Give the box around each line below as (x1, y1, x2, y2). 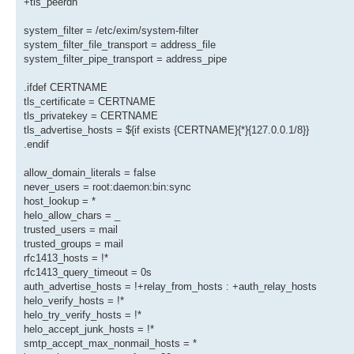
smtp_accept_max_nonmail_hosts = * (24, 337, 197, 350)
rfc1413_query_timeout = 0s (24, 266, 152, 279)
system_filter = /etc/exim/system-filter (24, 24, 198, 37)
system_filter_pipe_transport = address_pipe (24, 53, 227, 66)
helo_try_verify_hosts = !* (24, 309, 141, 322)
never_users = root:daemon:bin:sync (24, 181, 191, 194)
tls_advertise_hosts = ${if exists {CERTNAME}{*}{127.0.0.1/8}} (24, 124, 309, 137)
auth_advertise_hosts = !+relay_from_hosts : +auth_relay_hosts (24, 281, 317, 293)
